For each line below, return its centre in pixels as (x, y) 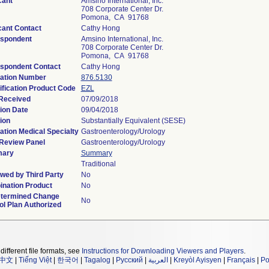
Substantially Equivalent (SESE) (133, 121)
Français (241, 260)
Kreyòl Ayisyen (198, 260)
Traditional (98, 164)
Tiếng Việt (35, 260)
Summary (96, 153)
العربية (158, 260)
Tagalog (97, 260)
